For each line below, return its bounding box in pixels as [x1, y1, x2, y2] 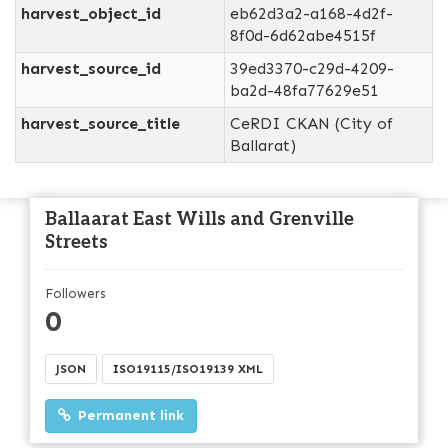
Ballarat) [230, 136, 296, 155]
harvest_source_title [21, 114, 180, 133]
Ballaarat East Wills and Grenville [45, 209, 354, 230]
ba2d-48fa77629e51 [230, 81, 379, 100]
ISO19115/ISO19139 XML [113, 362, 263, 376]
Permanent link [74, 407, 184, 424]
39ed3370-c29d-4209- [230, 59, 394, 78]
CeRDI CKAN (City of [230, 114, 393, 133]
